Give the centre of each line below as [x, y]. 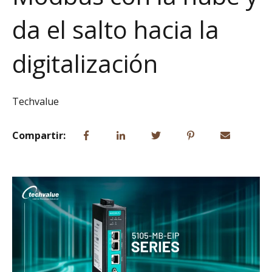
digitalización [85, 64]
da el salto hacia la [116, 30]
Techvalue [36, 101]
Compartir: [39, 136]
